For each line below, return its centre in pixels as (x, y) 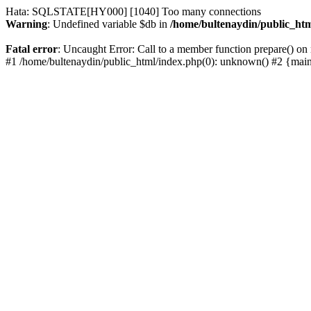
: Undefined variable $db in (109, 24)
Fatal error (32, 49)
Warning (26, 24)
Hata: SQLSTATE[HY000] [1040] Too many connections (133, 11)
